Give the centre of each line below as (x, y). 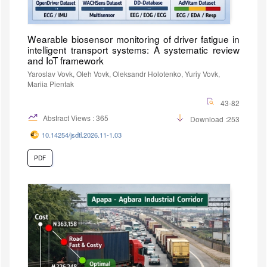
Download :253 (215, 119)
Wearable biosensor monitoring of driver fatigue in (133, 38)
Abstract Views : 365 (75, 117)
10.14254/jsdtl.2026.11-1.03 (82, 134)
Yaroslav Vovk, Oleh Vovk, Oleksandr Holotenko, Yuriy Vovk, (124, 73)
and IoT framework (66, 60)
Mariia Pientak (51, 83)
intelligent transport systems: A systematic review (133, 49)
